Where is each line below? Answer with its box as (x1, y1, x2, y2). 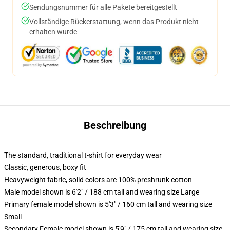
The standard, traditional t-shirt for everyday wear (4, 151, 162, 159)
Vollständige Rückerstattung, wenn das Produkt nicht (29, 17, 199, 26)
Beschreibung (84, 119, 146, 131)
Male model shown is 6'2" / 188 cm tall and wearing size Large (4, 188, 199, 196)
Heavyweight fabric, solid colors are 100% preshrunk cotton (4, 176, 192, 184)
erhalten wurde (29, 28, 77, 36)
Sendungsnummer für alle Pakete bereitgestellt (29, 3, 177, 11)
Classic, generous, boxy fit (4, 163, 86, 171)
